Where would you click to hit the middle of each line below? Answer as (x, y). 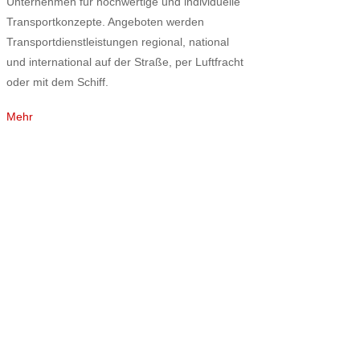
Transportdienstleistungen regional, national (118, 42)
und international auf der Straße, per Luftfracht (125, 62)
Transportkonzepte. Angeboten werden (106, 22)
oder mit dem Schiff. (58, 82)
